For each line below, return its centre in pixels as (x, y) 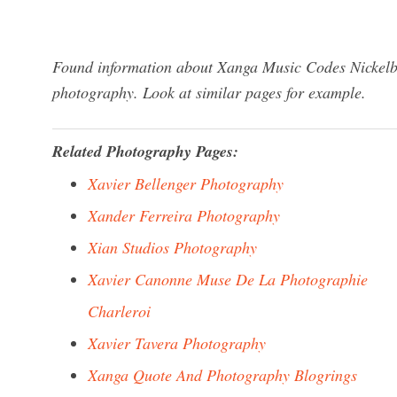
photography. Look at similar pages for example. (209, 92)
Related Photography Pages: (145, 151)
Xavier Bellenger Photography (186, 183)
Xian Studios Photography (172, 247)
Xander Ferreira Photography (184, 215)
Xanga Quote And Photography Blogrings (222, 375)
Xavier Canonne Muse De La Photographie (228, 279)
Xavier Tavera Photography (177, 343)
